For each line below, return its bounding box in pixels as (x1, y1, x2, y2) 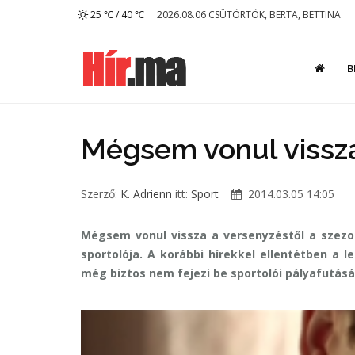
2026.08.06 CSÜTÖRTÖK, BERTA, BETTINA (157, 8, 341, 21)
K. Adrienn (120, 186, 172, 201)
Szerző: (81, 186, 120, 201)
